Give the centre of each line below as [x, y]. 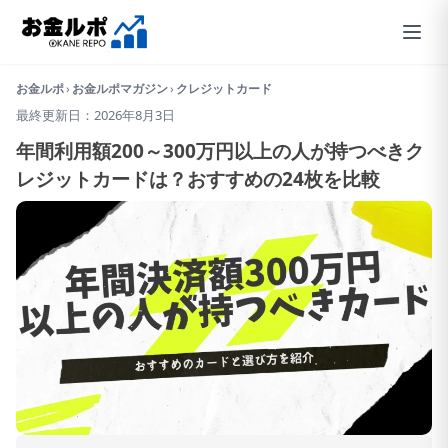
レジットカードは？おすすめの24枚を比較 [198, 179]
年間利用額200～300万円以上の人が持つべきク [220, 151]
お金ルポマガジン [120, 88]
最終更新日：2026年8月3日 [95, 115]
